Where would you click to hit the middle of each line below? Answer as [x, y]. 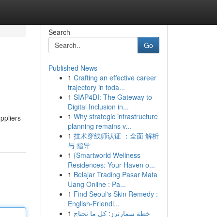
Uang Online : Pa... [97, 184]
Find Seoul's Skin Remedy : [116, 194]
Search [59, 32]
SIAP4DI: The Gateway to [113, 97]
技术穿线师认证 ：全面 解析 [116, 136]
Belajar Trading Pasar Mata [115, 174]
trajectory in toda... [96, 87]
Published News [73, 68]
